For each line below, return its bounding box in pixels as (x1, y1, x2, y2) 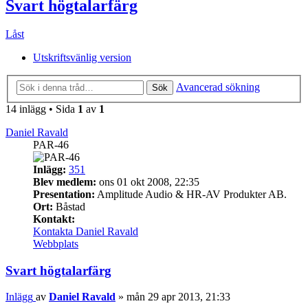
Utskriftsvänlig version (33, 52, 131, 64)
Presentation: (33, 188, 95, 200)
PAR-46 (33, 139, 69, 151)
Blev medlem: (33, 176, 96, 188)
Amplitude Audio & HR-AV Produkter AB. (95, 188, 287, 200)
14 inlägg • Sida (5, 103, 78, 115)
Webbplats (33, 238, 78, 250)
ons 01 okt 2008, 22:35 (96, 176, 199, 188)
